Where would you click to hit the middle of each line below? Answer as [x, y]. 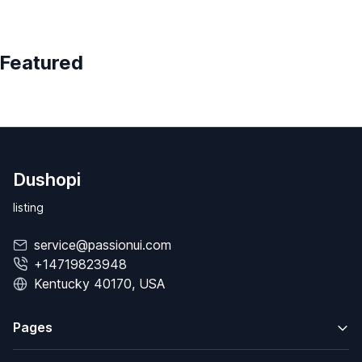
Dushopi [47, 180]
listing [28, 208]
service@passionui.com [103, 245]
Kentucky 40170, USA [99, 284]
